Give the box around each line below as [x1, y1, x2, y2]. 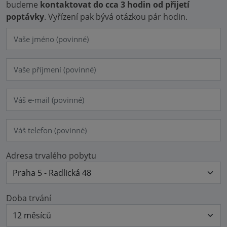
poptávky [6, 11, 44, 22]
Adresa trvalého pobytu [6, 149, 96, 161]
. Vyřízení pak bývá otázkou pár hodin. [44, 11, 187, 22]
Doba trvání [6, 192, 51, 204]
